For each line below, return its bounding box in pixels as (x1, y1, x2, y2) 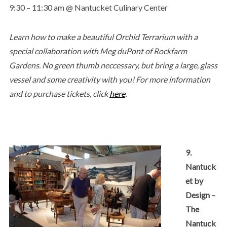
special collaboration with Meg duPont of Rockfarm (9, 46, 187, 56)
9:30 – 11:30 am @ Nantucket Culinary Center (9, 2, 168, 12)
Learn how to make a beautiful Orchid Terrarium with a (9, 31, 198, 42)
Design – (185, 190, 215, 200)
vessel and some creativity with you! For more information (9, 74, 210, 84)
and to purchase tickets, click (9, 88, 109, 98)
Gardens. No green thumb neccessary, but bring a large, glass (9, 60, 217, 70)
